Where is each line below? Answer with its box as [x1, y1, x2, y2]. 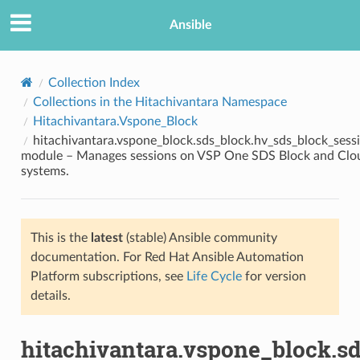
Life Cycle [186, 269, 242, 283]
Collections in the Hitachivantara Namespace [32, 95, 287, 108]
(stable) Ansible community [122, 231, 277, 244]
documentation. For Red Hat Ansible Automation [30, 250, 304, 264]
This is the [30, 231, 91, 244]
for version [241, 269, 306, 283]
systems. [20, 164, 69, 178]
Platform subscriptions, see [30, 269, 186, 283]
